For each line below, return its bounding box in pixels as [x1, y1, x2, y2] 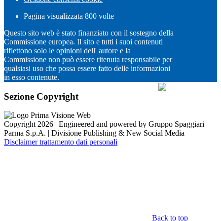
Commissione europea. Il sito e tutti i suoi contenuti [4, 37, 163, 46]
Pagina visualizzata [24, 12, 85, 20]
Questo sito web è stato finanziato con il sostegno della [4, 29, 174, 37]
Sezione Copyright [4, 91, 78, 102]
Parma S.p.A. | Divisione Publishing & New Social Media [4, 129, 184, 138]
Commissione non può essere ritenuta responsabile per [4, 55, 172, 64]
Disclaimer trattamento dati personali [4, 138, 117, 147]
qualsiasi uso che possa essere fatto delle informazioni [4, 64, 170, 73]
